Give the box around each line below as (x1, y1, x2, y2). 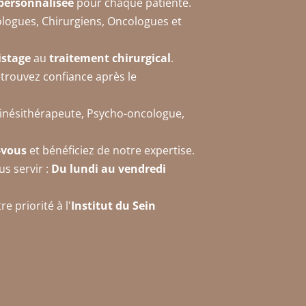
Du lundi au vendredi (51, 161, 166, 176)
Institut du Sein (70, 197, 156, 213)
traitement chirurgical (48, 50, 171, 66)
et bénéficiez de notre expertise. (26, 142, 195, 158)
